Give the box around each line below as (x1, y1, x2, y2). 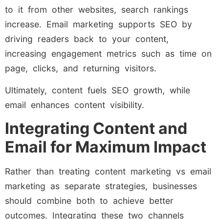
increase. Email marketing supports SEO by (5, 19, 192, 30)
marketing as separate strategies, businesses (5, 180, 197, 191)
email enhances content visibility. (5, 99, 144, 110)
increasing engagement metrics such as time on (5, 48, 212, 59)
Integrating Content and (5, 118, 187, 138)
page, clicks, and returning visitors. (5, 63, 156, 74)
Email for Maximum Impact (5, 137, 206, 156)
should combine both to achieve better (5, 195, 174, 206)
